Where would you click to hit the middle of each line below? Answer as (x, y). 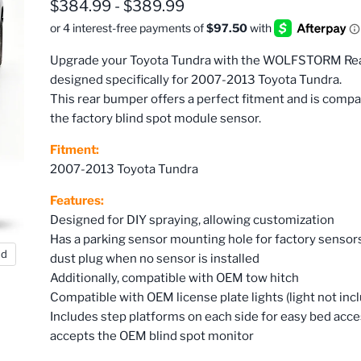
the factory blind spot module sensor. (156, 119)
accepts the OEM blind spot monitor (152, 336)
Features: (77, 201)
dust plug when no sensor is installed (155, 259)
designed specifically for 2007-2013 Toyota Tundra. (196, 80)
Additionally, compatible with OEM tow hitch (175, 278)
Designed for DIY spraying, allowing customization (193, 220)
